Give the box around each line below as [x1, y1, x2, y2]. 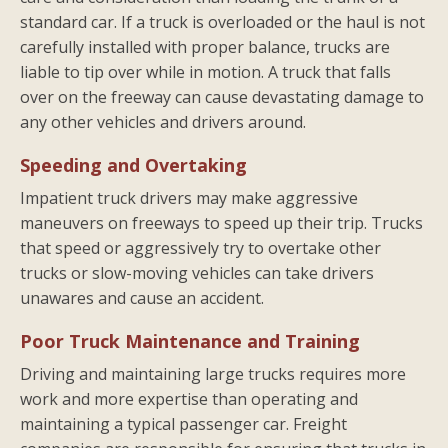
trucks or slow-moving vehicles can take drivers [20, 261, 374, 284]
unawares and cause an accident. [20, 286, 264, 309]
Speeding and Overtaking [20, 152, 247, 177]
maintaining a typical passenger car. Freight [20, 412, 347, 435]
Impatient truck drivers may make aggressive [20, 186, 358, 209]
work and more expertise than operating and [20, 387, 358, 410]
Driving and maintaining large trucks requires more [20, 362, 406, 385]
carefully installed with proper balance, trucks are [20, 35, 390, 58]
